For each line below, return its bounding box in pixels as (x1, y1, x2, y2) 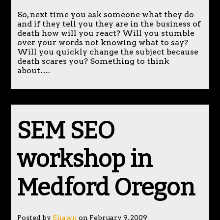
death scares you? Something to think (17, 56, 169, 66)
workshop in (17, 144, 152, 173)
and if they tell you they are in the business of (17, 19, 201, 28)
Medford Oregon (17, 173, 195, 202)
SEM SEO (17, 116, 115, 145)
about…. (17, 65, 50, 75)
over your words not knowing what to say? (17, 37, 188, 47)
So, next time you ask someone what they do (17, 9, 194, 19)
